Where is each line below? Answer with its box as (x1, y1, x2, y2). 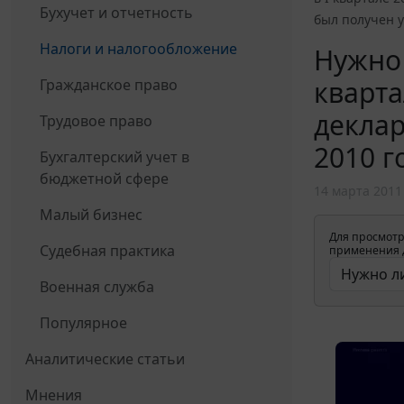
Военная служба (40, 277, 154, 298)
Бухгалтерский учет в (40, 147, 189, 168)
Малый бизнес (40, 205, 142, 225)
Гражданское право (40, 75, 178, 96)
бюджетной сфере (40, 169, 169, 189)
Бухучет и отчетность (40, 3, 193, 23)
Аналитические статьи (25, 349, 185, 370)
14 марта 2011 (314, 181, 402, 199)
